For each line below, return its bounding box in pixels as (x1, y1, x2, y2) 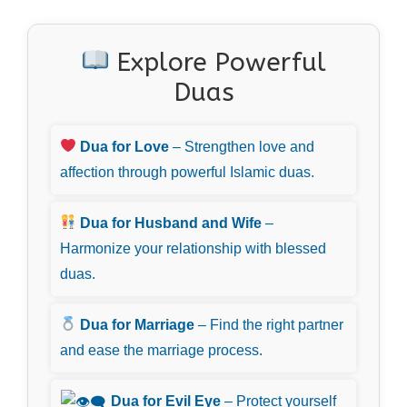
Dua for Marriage (80, 316, 195, 333)
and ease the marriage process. (60, 342, 263, 358)
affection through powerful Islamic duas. (60, 164, 314, 180)
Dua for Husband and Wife (80, 214, 263, 231)
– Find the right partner (194, 316, 344, 333)
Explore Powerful (109, 46, 327, 77)
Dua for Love (80, 138, 170, 154)
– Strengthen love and (169, 138, 315, 154)
